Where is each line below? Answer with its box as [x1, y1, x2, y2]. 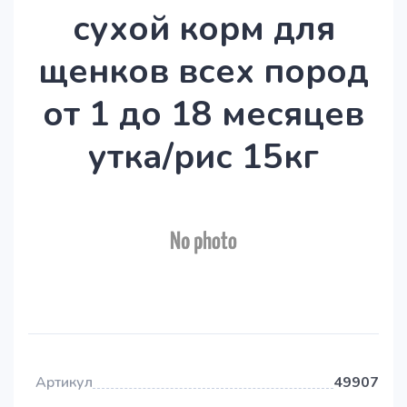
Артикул [35, 372, 93, 393]
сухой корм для [72, 5, 335, 52]
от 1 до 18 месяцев [43, 91, 364, 137]
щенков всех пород [38, 48, 369, 94]
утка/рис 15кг [88, 134, 319, 180]
